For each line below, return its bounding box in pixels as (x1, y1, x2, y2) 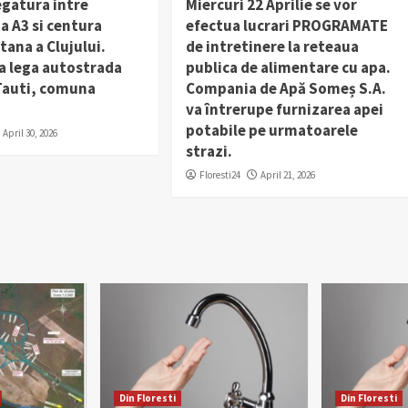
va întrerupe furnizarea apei (185, 98, 383, 119)
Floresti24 (199, 168, 240, 181)
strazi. (185, 140, 232, 161)
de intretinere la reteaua (185, 36, 359, 56)
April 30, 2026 (3, 126, 58, 139)
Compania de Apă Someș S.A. (185, 77, 386, 98)
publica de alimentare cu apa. (185, 56, 391, 77)
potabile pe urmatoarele (185, 119, 358, 140)
